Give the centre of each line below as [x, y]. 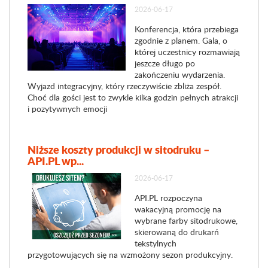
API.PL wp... [56, 161]
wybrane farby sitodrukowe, [186, 220]
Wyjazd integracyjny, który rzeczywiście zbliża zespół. [124, 86]
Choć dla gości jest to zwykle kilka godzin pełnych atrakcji [133, 97]
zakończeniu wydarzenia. [179, 74]
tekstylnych [155, 243]
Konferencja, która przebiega [186, 29]
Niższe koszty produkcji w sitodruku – [118, 150]
